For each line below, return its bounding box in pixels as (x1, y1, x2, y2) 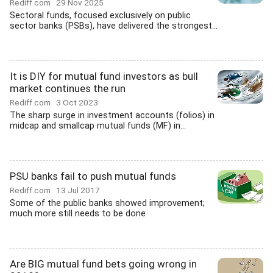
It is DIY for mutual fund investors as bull (10, 70, 198, 82)
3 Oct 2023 (56, 97, 98, 107)
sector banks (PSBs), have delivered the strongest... (10, 21, 218, 31)
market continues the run (10, 82, 126, 94)
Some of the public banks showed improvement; (10, 198, 205, 208)
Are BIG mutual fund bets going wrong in (10, 258, 197, 270)
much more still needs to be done (10, 208, 146, 219)
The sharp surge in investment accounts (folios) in (10, 110, 214, 121)
